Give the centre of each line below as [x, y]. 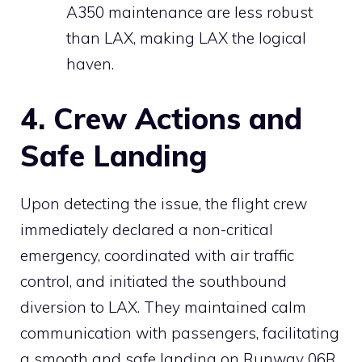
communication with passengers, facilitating [180, 333]
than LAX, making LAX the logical [186, 38]
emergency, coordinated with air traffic [157, 255]
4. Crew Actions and [161, 118]
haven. [90, 64]
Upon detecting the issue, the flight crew [164, 203]
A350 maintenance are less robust [189, 13]
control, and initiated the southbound [154, 281]
